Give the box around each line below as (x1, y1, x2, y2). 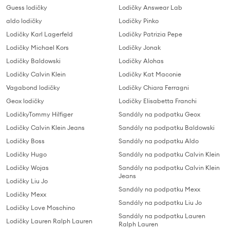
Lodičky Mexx (6, 190, 46, 198)
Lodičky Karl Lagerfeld (6, 30, 73, 38)
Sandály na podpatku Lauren (119, 212, 205, 220)
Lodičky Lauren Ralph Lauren (6, 217, 92, 225)
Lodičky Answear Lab (119, 3, 182, 11)
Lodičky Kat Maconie (119, 70, 181, 78)
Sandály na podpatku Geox (119, 110, 200, 118)
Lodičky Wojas (6, 163, 49, 171)
